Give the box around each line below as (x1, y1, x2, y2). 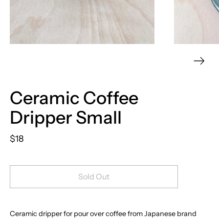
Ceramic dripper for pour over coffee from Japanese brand (10, 209, 197, 218)
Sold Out (78, 171, 109, 181)
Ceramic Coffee (10, 87, 138, 109)
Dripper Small (10, 106, 122, 128)
